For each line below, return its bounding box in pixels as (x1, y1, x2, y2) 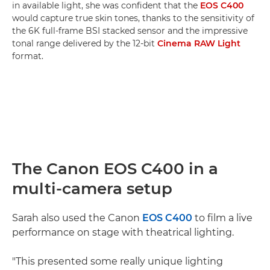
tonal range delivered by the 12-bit (12, 38, 157, 49)
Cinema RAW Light (157, 38, 240, 49)
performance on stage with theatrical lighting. (12, 227, 234, 239)
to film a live (192, 212, 253, 224)
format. (12, 51, 43, 62)
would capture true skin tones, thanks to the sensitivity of (12, 13, 254, 24)
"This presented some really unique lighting (12, 256, 223, 268)
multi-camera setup (12, 179, 172, 199)
